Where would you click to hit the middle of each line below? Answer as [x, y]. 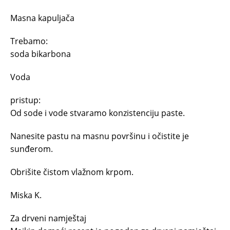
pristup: [25, 100]
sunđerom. [32, 149]
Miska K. [26, 195]
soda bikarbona [41, 54]
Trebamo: [29, 41]
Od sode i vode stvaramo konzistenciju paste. [98, 113]
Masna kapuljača [42, 18]
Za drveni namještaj [48, 218]
